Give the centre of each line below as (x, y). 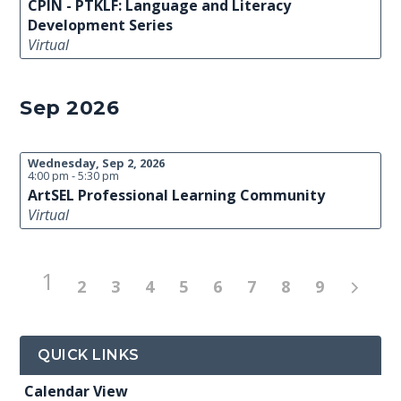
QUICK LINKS (89, 355)
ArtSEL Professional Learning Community (177, 195)
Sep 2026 (70, 108)
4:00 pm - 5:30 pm (74, 175)
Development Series (101, 25)
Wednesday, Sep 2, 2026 (97, 163)
